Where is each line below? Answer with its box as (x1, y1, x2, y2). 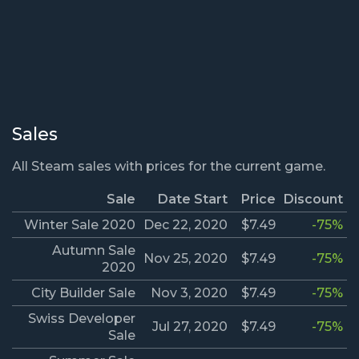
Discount (284, 192, 343, 208)
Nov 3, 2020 (151, 285, 228, 301)
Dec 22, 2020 (143, 217, 228, 233)
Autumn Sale (52, 243, 135, 259)
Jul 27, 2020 (152, 319, 228, 335)
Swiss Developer (28, 311, 135, 327)
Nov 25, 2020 (143, 251, 228, 267)
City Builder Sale (31, 285, 135, 301)
